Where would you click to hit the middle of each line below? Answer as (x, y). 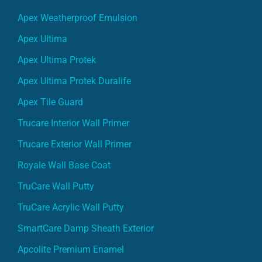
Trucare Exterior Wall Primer (75, 144)
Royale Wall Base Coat (64, 165)
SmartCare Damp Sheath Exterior (86, 228)
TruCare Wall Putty (56, 186)
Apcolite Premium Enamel (71, 249)
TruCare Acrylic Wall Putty (71, 207)
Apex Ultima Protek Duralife (74, 81)
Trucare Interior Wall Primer (73, 123)
